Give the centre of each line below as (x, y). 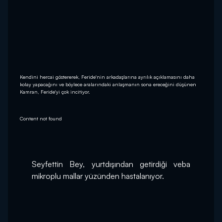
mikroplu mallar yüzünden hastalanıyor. (98, 176)
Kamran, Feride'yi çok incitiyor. (55, 92)
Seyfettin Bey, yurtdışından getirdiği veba (111, 164)
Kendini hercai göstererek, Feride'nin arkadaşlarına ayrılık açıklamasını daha (107, 77)
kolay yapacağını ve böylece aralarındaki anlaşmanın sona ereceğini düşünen (108, 84)
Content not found (41, 119)
